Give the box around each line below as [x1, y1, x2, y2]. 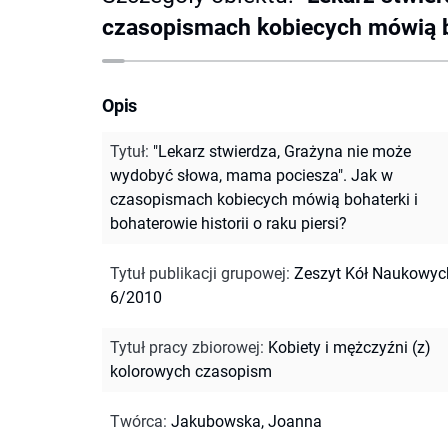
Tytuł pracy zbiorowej [110, 337, 260, 357]
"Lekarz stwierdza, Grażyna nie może [153, 141, 411, 161]
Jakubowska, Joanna [171, 411, 322, 431]
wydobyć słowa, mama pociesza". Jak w [110, 165, 393, 185]
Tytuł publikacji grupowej [110, 263, 286, 283]
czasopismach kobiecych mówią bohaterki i [110, 189, 418, 209]
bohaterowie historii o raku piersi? [110, 213, 347, 233]
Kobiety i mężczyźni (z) [268, 337, 431, 357]
